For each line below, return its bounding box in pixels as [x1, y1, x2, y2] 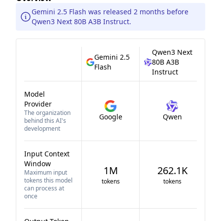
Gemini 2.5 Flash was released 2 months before [32, 7, 188, 16]
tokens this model [24, 176, 73, 184]
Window [24, 159, 51, 168]
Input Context [24, 149, 70, 158]
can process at [24, 184, 64, 192]
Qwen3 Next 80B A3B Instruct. [32, 17, 131, 26]
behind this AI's [24, 116, 66, 125]
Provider [24, 99, 52, 109]
